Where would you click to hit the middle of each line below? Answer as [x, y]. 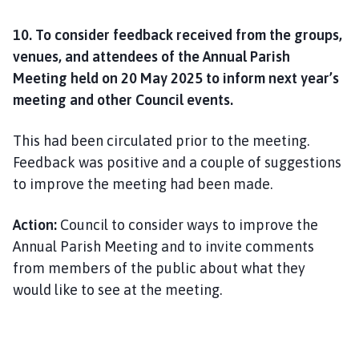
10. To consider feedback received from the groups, [177, 34]
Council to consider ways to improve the [188, 224]
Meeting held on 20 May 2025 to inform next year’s [176, 78]
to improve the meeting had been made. [143, 184]
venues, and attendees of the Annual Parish [151, 56]
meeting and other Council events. [123, 99]
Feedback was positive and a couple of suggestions [177, 162]
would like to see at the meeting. [117, 289]
